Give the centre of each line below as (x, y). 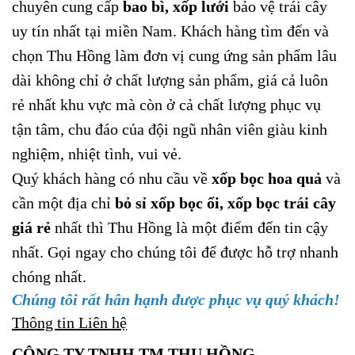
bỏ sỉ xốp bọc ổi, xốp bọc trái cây (225, 202)
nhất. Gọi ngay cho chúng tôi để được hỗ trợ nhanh (175, 252)
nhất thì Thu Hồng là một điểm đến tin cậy (189, 227)
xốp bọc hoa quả (267, 178)
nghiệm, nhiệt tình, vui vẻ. (97, 153)
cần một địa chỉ (63, 202)
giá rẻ (31, 227)
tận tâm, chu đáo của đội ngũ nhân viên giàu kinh (170, 129)
